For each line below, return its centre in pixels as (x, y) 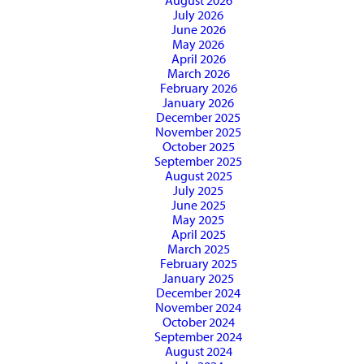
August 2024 (198, 351)
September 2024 (198, 337)
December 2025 (198, 117)
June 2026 (198, 30)
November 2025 (198, 132)
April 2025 (198, 234)
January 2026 (198, 103)
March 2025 (198, 249)
